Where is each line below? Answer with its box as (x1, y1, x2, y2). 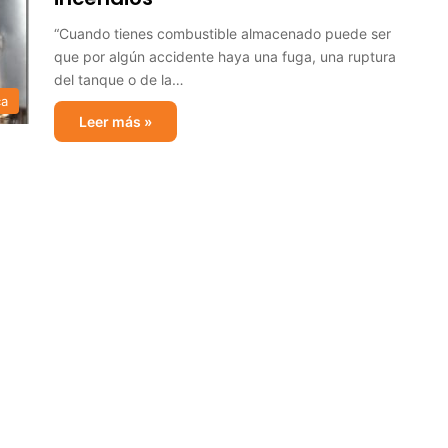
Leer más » (79, 113, 152, 130)
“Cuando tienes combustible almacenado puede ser (54, 25, 391, 42)
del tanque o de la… (54, 71, 184, 88)
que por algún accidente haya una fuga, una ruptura (54, 48, 396, 65)
